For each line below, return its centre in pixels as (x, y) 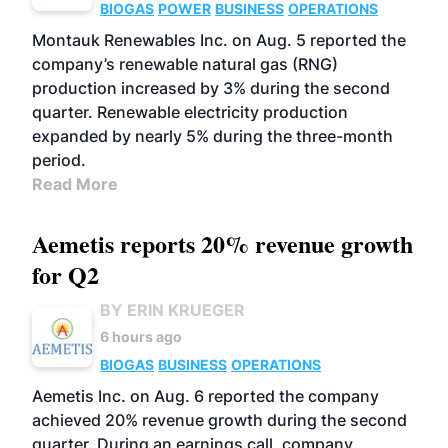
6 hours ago (141, 336)
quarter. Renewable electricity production (190, 111)
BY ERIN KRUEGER (172, 309)
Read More (75, 183)
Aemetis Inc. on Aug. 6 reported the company (205, 395)
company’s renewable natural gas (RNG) (185, 63)
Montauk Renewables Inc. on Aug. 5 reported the (219, 39)
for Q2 (65, 274)
